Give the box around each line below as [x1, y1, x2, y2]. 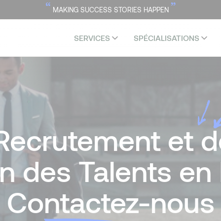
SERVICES [74, 33, 110, 42]
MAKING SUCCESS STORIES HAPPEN [50, 5, 171, 14]
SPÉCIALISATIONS [134, 33, 199, 42]
